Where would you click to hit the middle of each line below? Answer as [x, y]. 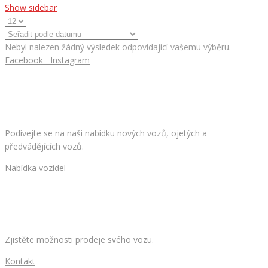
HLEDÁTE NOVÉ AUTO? [55, 97]
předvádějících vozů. [44, 146]
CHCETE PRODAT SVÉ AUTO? [68, 204]
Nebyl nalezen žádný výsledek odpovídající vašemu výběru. [118, 47]
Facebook [24, 60]
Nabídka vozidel [35, 167]
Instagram [70, 60]
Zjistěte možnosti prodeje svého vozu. [79, 240]
